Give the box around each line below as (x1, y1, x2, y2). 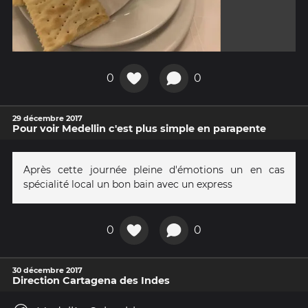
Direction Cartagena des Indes (12, 274, 170, 287)
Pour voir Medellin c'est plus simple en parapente (12, 122, 266, 135)
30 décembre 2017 (12, 265, 82, 275)
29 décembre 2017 (12, 113, 82, 123)
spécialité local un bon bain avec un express (23, 177, 232, 190)
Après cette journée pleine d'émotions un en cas (23, 163, 285, 176)
